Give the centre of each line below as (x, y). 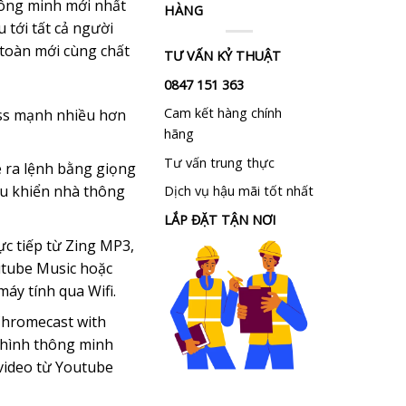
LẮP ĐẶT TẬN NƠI (220, 220)
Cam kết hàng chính (223, 113)
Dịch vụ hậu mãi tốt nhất (239, 191)
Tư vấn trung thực (219, 162)
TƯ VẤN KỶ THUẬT (222, 55)
